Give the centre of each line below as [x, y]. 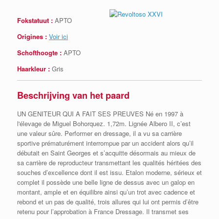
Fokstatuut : [35, 20]
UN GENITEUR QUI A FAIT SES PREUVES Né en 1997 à [100, 114]
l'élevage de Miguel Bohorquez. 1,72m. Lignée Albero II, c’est [104, 124]
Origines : [33, 36]
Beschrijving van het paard [73, 95]
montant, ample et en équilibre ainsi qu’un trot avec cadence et [106, 192]
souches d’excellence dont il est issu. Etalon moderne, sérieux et [109, 173]
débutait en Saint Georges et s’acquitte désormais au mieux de [106, 153]
